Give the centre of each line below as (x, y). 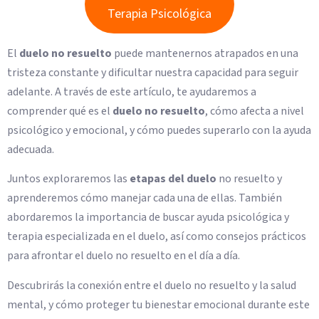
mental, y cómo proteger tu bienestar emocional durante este (158, 304)
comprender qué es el (60, 111)
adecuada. (31, 149)
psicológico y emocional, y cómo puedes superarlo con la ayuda (159, 130)
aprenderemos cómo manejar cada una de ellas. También (145, 198)
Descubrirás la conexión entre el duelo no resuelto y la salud (152, 285)
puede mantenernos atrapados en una (205, 53)
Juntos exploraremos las (68, 179)
